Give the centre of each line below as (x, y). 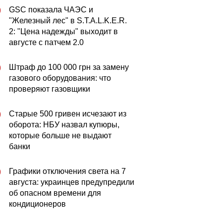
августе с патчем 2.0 (46, 42)
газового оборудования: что (60, 78)
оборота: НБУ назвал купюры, (64, 125)
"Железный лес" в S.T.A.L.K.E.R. (68, 21)
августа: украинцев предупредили (72, 182)
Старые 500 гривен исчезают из (68, 114)
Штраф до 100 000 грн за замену (69, 67)
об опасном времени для (55, 193)
